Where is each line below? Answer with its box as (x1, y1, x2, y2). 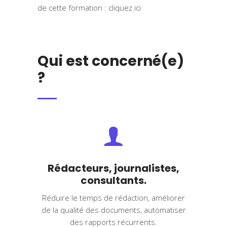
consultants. (81, 173, 146, 188)
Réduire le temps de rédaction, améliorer (42, 193, 185, 203)
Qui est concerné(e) (37, 51, 184, 71)
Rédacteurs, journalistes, (48, 161, 179, 176)
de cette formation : (37, 3, 108, 13)
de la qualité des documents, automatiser (41, 205, 186, 215)
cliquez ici (108, 3, 141, 13)
